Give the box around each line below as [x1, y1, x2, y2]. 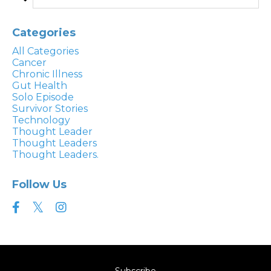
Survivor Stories [12, 103, 88, 115]
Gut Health [12, 80, 67, 92]
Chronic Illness [12, 68, 82, 80]
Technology [12, 114, 70, 126]
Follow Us [12, 178, 67, 192]
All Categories [12, 45, 79, 57]
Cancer [12, 57, 47, 69]
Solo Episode [12, 91, 74, 103]
